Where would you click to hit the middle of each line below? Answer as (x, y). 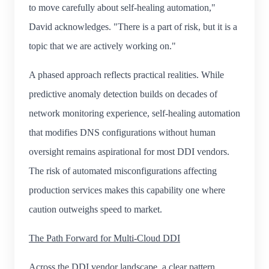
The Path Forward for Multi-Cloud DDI (104, 238)
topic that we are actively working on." (102, 46)
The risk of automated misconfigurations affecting (123, 171)
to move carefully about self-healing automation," (122, 7)
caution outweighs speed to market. (95, 209)
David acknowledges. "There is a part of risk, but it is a (133, 26)
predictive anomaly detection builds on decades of (123, 94)
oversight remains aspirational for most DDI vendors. (129, 151)
